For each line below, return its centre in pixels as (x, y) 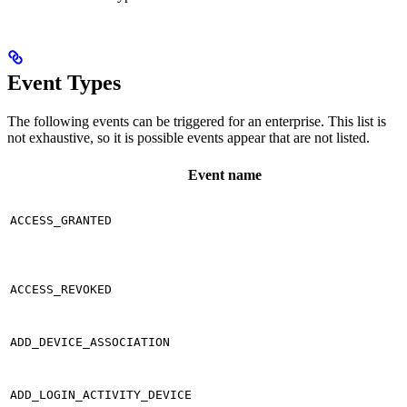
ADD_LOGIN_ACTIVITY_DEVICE (101, 394)
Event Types (64, 82)
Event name (224, 174)
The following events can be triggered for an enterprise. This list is (197, 121)
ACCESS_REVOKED (61, 289)
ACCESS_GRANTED (61, 220)
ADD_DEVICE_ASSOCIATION (90, 342)
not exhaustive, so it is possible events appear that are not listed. (189, 137)
